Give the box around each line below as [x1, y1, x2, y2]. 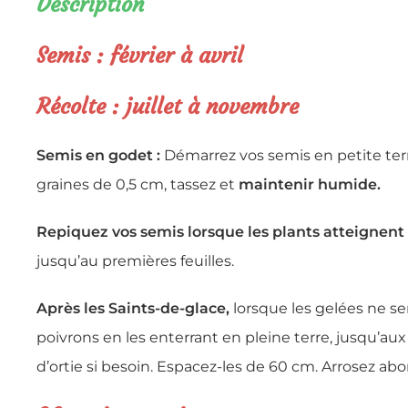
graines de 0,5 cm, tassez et [36, 175, 239, 193]
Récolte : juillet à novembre [36, 92, 299, 120]
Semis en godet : [36, 146, 160, 164]
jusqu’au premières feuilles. [36, 251, 234, 270]
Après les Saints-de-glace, [36, 299, 229, 317]
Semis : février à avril [36, 41, 243, 69]
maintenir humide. [239, 175, 381, 193]
